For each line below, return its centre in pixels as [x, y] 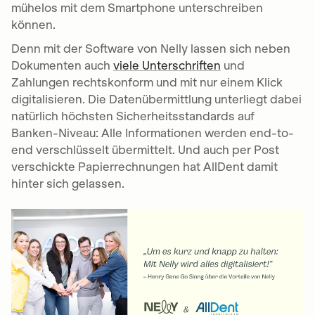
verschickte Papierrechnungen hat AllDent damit [144, 167]
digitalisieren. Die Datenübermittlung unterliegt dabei [156, 99]
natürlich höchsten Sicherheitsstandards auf [133, 116]
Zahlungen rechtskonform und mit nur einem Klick [147, 83]
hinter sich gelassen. [68, 184]
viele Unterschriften [167, 66]
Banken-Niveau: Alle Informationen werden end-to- [153, 133]
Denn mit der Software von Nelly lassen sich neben [151, 49]
